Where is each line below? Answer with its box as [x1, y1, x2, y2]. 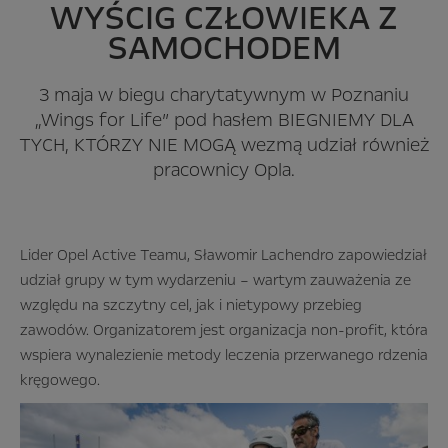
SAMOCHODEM [107, 25, 341, 72]
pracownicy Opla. [153, 157, 295, 184]
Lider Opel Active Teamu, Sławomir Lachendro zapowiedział [20, 245, 427, 266]
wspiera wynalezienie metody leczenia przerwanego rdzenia [20, 345, 428, 366]
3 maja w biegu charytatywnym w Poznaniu [39, 82, 409, 109]
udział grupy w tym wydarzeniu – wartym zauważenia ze [20, 270, 411, 291]
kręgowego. [20, 370, 100, 391]
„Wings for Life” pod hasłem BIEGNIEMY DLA [34, 107, 414, 134]
